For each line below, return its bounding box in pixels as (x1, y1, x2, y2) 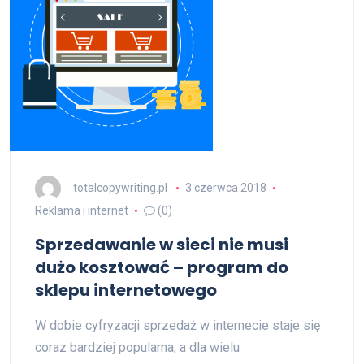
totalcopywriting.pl (73, 180, 167, 194)
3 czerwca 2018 (184, 180, 266, 194)
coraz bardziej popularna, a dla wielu (35, 340, 240, 355)
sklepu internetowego (35, 279, 217, 301)
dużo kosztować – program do (35, 256, 288, 279)
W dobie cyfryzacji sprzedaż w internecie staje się (35, 318, 320, 333)
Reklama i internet (35, 204, 128, 217)
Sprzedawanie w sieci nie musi (35, 233, 288, 256)
